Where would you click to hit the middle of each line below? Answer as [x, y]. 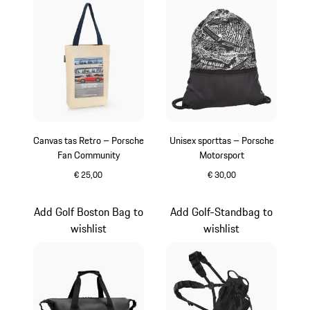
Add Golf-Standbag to [222, 212]
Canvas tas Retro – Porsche [88, 141]
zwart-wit [244, 189]
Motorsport [221, 155]
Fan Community [88, 155]
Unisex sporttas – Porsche [221, 141]
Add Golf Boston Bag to [88, 212]
